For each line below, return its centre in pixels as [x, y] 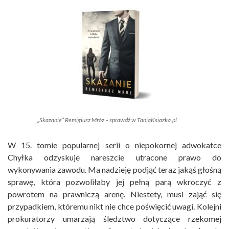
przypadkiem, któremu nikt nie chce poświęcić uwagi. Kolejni [114, 207]
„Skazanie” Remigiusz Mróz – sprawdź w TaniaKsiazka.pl [107, 120]
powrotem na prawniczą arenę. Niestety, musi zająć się [114, 194]
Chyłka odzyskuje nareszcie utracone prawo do [114, 157]
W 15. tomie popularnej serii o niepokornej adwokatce [114, 145]
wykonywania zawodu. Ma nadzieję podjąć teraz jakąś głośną [114, 170]
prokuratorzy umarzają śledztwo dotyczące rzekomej [114, 219]
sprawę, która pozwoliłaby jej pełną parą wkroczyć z [114, 182]
